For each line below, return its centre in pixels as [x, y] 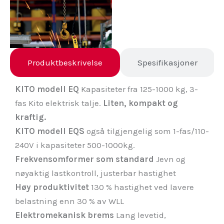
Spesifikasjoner [167, 62]
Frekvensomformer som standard [85, 159]
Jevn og [171, 159]
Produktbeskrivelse [65, 62]
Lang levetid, [141, 215]
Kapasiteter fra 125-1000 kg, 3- [139, 89]
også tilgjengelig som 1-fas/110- [148, 131]
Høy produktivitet [53, 187]
